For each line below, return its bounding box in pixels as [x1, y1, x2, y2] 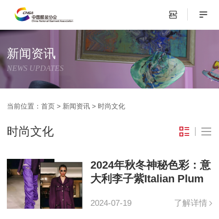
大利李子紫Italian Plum [90, 172, 204, 185]
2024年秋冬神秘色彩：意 [90, 158, 211, 171]
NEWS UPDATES [7, 64, 64, 73]
